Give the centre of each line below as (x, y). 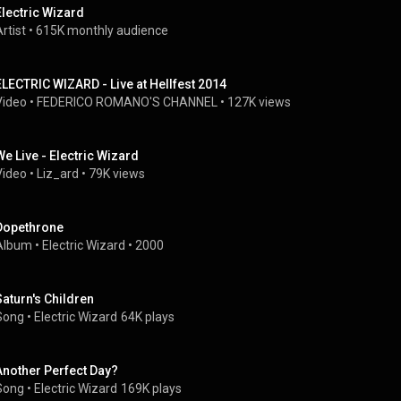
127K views (259, 102)
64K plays (148, 317)
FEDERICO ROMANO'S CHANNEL (127, 102)
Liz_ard (58, 174)
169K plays (151, 388)
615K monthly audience (102, 30)
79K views (117, 174)
